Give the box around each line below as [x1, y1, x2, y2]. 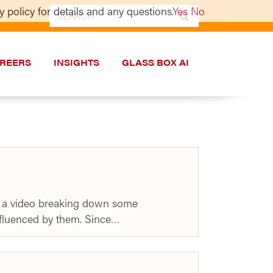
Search [49, 4, 82, 19]
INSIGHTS [53, 56, 99, 68]
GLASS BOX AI [121, 56, 189, 68]
